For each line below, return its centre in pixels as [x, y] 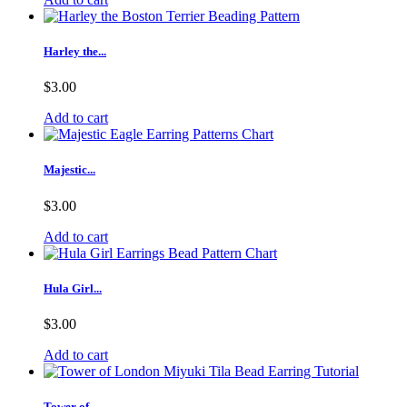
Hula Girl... [73, 288]
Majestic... [69, 170]
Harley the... [75, 52]
